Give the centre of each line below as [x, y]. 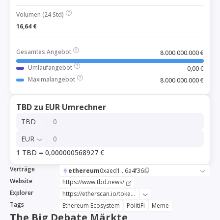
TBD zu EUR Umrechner [61, 107]
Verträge [22, 169]
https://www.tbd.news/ [94, 182]
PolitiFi [136, 206]
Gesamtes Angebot [44, 52]
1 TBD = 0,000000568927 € [60, 152]
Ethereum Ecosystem [91, 206]
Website [21, 181]
